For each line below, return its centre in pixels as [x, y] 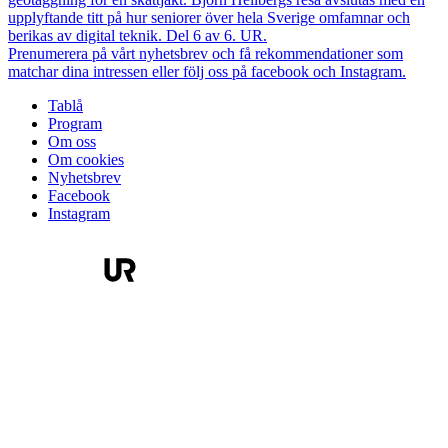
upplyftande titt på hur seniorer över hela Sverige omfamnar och [209, 18]
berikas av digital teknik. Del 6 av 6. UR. [137, 36]
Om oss [72, 142]
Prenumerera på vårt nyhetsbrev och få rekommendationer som [205, 54]
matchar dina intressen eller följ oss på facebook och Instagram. [207, 72]
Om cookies [86, 160]
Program [75, 124]
